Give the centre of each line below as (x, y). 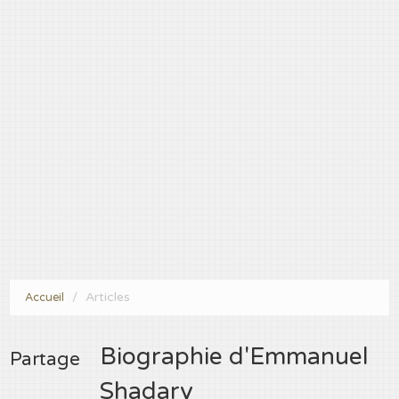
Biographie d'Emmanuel (235, 357)
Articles (108, 297)
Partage (45, 360)
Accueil (45, 297)
